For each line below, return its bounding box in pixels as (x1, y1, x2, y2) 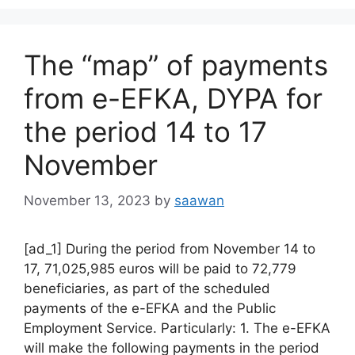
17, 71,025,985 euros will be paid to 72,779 (24, 260, 296, 277)
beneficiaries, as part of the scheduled (24, 280, 270, 296)
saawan (174, 192, 224, 208)
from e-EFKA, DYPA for (24, 82, 323, 115)
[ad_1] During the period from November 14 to (24, 240, 315, 257)
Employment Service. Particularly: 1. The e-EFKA (24, 319, 330, 336)
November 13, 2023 (24, 192, 151, 208)
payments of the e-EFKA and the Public (24, 300, 276, 316)
